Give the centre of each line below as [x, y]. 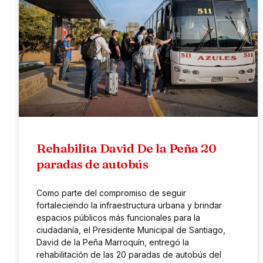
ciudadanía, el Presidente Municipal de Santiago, [131, 230]
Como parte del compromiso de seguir [111, 193]
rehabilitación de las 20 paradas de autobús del [129, 254]
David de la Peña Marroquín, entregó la [113, 242]
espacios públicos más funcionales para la [118, 217]
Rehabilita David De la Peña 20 [126, 148]
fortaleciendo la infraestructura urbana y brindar [129, 205]
